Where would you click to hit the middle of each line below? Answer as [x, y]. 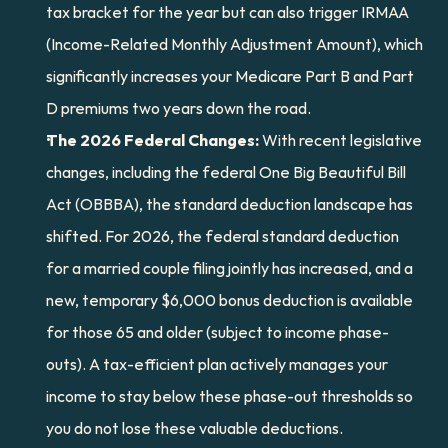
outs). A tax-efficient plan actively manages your [217, 364]
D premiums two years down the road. [178, 108]
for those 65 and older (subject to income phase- [217, 332]
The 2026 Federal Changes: [152, 140]
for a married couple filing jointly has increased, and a [229, 268]
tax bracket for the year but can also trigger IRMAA [227, 12]
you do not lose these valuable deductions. [194, 428]
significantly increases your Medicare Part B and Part [230, 76]
